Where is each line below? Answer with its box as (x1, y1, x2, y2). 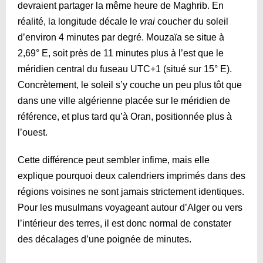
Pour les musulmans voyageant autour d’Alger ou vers (18, 202, 242, 213)
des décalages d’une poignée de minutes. (18, 234, 191, 244)
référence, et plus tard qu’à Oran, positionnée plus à (18, 111, 232, 122)
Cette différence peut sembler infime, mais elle (18, 154, 210, 165)
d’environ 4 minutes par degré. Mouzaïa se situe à (18, 32, 224, 42)
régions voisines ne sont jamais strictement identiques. (18, 186, 244, 197)
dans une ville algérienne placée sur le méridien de (18, 95, 230, 106)
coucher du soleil (155, 16, 228, 26)
